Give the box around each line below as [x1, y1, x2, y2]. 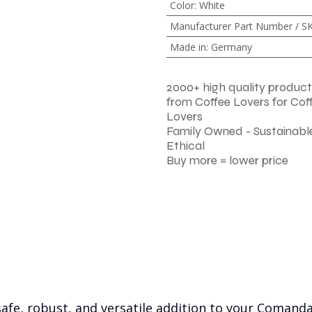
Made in [169, 40, 206, 54]
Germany [210, 40, 252, 54]
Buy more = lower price [166, 153, 288, 168]
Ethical [166, 138, 205, 153]
